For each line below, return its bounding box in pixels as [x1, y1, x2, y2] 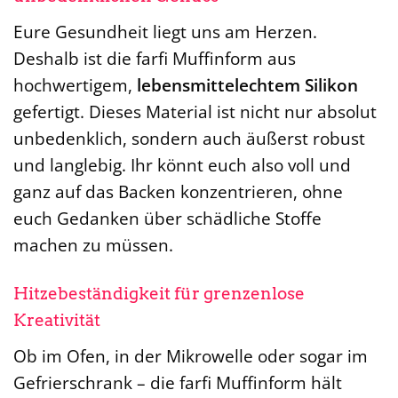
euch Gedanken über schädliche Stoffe [13, 206, 322, 231]
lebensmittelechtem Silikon [137, 73, 358, 98]
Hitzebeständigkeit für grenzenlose [13, 283, 305, 305]
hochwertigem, [13, 73, 137, 98]
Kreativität [13, 310, 100, 331]
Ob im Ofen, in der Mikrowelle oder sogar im [13, 343, 368, 368]
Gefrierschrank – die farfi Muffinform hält [13, 370, 342, 394]
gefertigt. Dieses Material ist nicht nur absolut [13, 99, 377, 124]
